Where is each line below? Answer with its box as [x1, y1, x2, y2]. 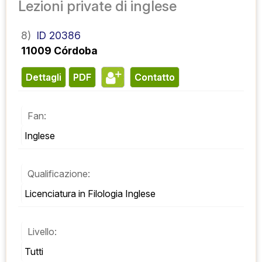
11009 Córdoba [21, 44, 98, 57]
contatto [142, 71, 175, 84]
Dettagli [33, 71, 61, 84]
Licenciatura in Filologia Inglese [25, 188, 156, 200]
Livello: [27, 226, 57, 238]
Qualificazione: [27, 168, 90, 180]
